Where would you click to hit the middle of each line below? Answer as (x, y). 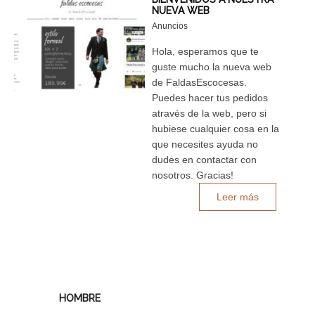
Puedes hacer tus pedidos (210, 97)
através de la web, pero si (210, 113)
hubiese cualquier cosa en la (216, 128)
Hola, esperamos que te (206, 51)
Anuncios (170, 26)
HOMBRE (80, 298)
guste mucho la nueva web (212, 66)
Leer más (238, 197)
